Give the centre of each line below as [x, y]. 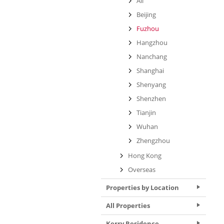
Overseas [142, 169]
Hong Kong [145, 155]
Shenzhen [151, 98]
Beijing [146, 14]
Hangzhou [152, 42]
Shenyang [151, 84]
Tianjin [146, 112]
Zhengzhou [153, 140]
